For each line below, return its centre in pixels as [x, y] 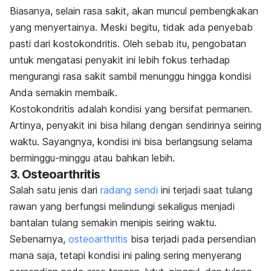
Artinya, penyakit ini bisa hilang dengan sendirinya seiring [135, 126]
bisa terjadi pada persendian [192, 239]
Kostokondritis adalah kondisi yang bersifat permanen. [131, 109]
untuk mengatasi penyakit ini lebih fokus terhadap [120, 60]
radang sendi [129, 190]
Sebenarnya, [39, 239]
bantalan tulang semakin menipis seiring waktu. [113, 223]
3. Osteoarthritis [55, 175]
